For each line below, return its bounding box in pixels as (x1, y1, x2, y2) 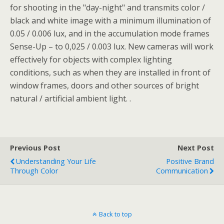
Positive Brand (166, 156, 214, 166)
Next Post (177, 143, 214, 152)
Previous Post (10, 143, 60, 152)
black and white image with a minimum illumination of (10, 15, 211, 26)
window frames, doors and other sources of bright (10, 80, 199, 91)
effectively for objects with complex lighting (10, 54, 172, 65)
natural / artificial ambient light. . (10, 93, 131, 104)
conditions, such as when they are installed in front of (10, 67, 210, 78)
